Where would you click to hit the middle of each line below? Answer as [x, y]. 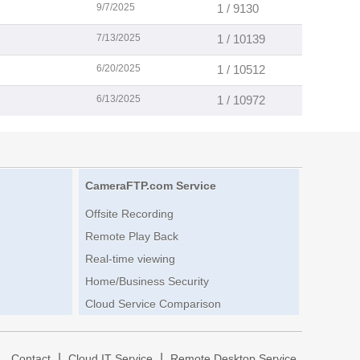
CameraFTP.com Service [150, 186]
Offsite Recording [129, 214]
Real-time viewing [130, 259]
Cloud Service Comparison [153, 304]
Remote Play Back [131, 237]
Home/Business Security [147, 282]
